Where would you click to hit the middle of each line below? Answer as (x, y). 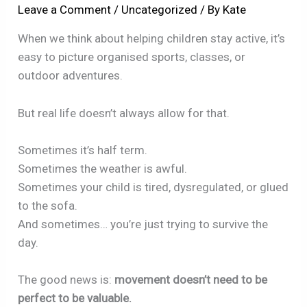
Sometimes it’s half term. (83, 150)
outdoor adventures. (71, 76)
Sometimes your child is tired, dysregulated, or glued (153, 187)
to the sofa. (48, 205)
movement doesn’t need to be (191, 279)
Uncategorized (160, 10)
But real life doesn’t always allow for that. (124, 113)
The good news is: (66, 279)
